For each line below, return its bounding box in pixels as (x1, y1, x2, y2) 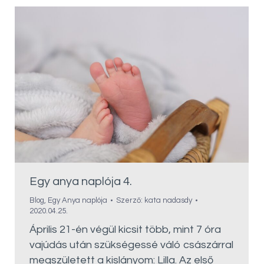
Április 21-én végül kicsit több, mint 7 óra (29, 223, 221, 235)
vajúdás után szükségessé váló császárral (29, 239, 233, 250)
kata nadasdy (144, 196, 192, 204)
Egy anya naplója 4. (29, 175, 132, 187)
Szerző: (116, 196, 144, 204)
